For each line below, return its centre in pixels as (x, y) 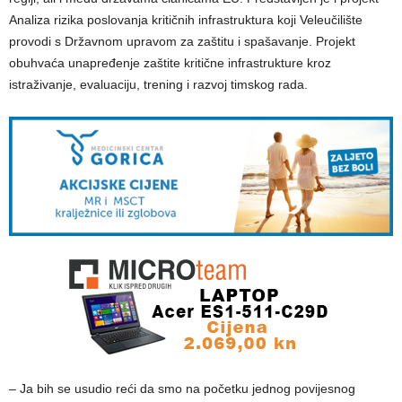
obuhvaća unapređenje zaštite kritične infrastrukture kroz (170, 62)
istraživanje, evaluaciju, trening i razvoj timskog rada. (158, 84)
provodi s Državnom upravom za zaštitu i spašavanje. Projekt (182, 41)
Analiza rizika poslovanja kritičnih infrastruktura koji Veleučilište (186, 19)
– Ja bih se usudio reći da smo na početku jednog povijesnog (182, 389)
